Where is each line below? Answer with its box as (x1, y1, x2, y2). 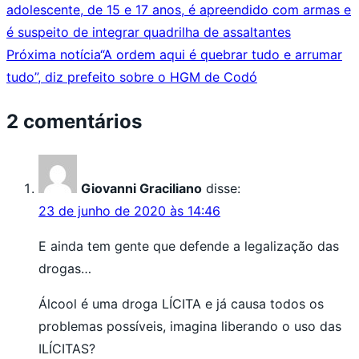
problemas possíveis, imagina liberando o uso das (38, 318, 341, 335)
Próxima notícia (6, 46, 100, 63)
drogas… (38, 260, 91, 277)
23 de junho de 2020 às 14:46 (38, 203, 220, 220)
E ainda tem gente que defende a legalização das (38, 238, 339, 255)
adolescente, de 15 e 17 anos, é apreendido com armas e (6, 2, 351, 18)
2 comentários (6, 110, 142, 134)
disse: (206, 180, 240, 197)
